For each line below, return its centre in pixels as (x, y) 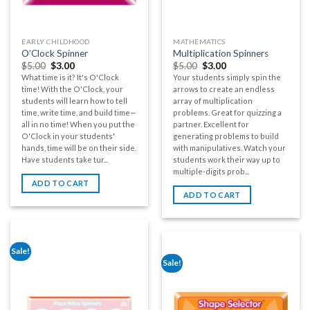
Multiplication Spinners (221, 53)
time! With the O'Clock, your (73, 89)
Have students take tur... (65, 160)
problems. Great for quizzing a (228, 113)
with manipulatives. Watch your (230, 148)
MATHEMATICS (199, 41)
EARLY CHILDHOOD (56, 41)
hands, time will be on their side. (79, 148)
